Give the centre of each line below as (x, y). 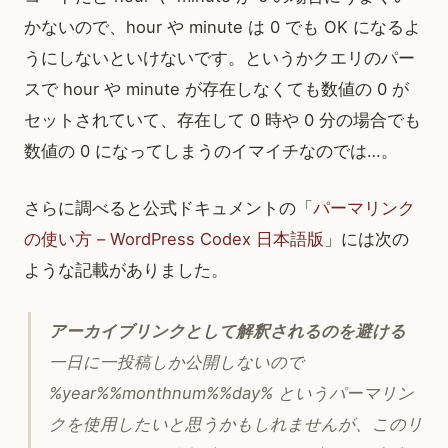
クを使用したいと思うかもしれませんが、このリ (236, 424)
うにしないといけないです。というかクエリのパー (219, 58)
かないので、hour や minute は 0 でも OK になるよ (222, 27)
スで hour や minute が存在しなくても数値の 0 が (216, 89)
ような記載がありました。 (126, 270)
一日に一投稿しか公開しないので (176, 362)
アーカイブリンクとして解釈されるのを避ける (227, 331)
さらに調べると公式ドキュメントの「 (168, 208)
